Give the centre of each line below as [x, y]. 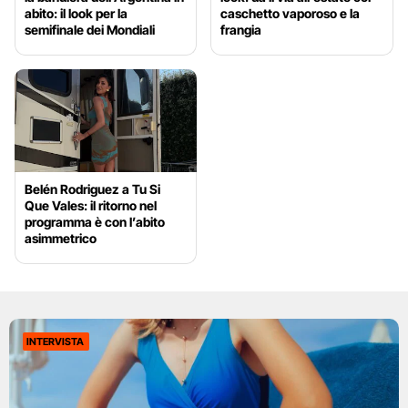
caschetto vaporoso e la [291, 14]
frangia [241, 30]
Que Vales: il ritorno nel [91, 206]
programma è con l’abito [95, 222]
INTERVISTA [55, 342]
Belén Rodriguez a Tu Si [92, 189]
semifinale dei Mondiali [90, 30]
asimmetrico [61, 239]
